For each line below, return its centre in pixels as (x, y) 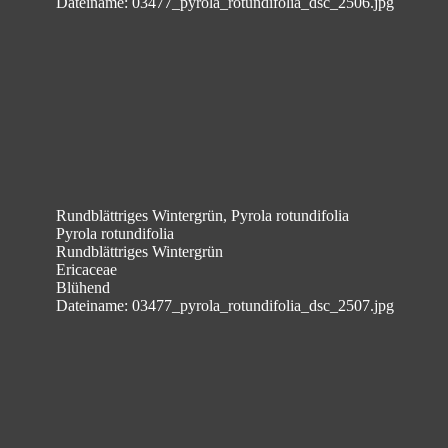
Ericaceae (86, 269)
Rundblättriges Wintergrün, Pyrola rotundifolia (202, 215)
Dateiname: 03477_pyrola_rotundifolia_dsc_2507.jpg (225, 305)
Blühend (83, 287)
